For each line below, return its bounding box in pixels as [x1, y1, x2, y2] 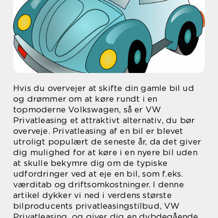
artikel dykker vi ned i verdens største [13, 190, 172, 200]
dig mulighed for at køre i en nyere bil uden [13, 147, 198, 157]
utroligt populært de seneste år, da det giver [13, 137, 201, 146]
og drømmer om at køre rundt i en [13, 94, 158, 104]
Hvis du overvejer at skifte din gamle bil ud [13, 83, 194, 93]
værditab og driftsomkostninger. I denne [13, 180, 184, 189]
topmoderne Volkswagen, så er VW [13, 105, 162, 114]
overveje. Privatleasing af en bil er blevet [13, 126, 183, 136]
